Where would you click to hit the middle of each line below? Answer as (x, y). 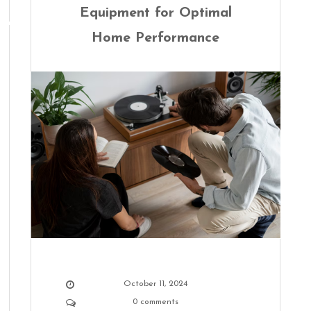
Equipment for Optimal (155, 14)
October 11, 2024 (155, 284)
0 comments (155, 302)
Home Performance (155, 39)
